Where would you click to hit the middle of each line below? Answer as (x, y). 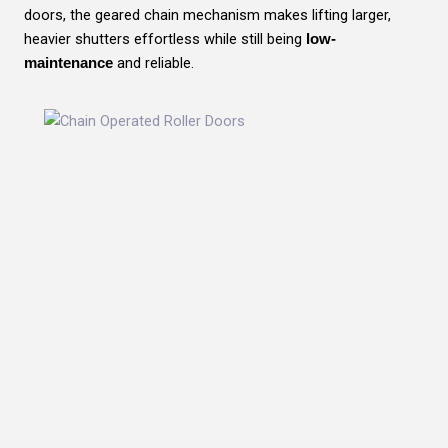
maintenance (68, 62)
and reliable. (153, 62)
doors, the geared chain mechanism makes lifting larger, (207, 14)
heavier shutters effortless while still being (165, 38)
